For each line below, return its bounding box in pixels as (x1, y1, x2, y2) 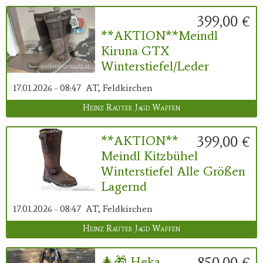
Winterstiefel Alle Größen (101, 163, 245, 180)
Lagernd (101, 178, 147, 195)
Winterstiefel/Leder (101, 58, 209, 74)
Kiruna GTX (101, 42, 169, 59)
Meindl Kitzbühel (101, 148, 198, 164)
